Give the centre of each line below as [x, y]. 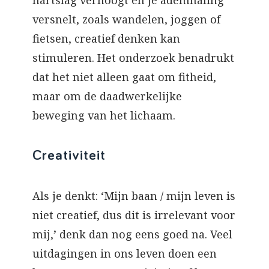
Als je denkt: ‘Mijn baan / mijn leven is [134, 196]
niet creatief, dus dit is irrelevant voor [134, 215]
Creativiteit [69, 156]
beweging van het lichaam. [104, 116]
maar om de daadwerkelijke [107, 96]
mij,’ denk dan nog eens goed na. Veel [132, 234]
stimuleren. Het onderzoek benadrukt [133, 58]
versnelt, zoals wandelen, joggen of [126, 20]
